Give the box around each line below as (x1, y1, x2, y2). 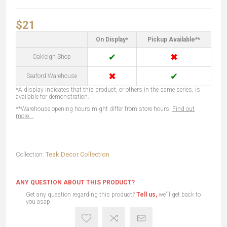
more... (16, 112, 33, 120)
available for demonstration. (16, 93, 89, 100)
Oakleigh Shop (32, 53, 71, 60)
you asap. (26, 198, 52, 205)
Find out (172, 105, 195, 112)
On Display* (96, 36, 128, 43)
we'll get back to (157, 191, 201, 198)
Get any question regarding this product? (26, 191, 136, 198)
